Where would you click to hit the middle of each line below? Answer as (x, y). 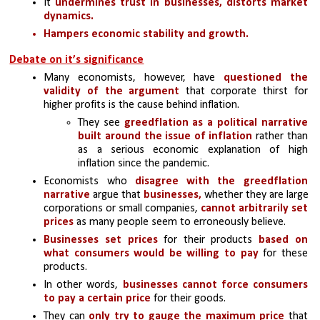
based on (280, 240)
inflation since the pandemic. (144, 164)
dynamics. (69, 16)
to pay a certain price (99, 299)
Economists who (89, 182)
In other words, (83, 285)
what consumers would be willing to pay (154, 254)
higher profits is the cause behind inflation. (143, 105)
